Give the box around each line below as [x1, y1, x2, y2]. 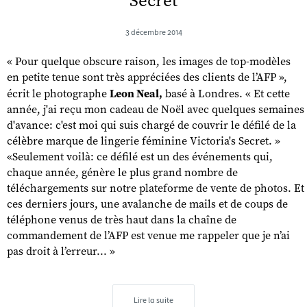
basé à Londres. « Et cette [162, 87, 290, 101]
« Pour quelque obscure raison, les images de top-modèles [7, 55, 291, 69]
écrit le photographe [7, 87, 110, 101]
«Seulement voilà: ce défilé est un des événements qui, [7, 150, 273, 164]
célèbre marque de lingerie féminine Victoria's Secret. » [7, 134, 280, 149]
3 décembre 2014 [125, 27, 182, 38]
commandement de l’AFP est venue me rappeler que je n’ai [7, 229, 290, 243]
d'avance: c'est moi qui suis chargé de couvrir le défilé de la [7, 119, 296, 133]
